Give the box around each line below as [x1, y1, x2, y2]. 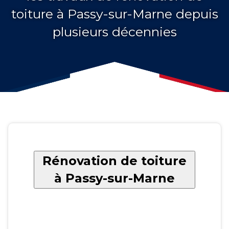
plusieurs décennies [52, 24, 177, 39]
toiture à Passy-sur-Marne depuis [11, 6, 218, 21]
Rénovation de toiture [42, 153, 187, 168]
